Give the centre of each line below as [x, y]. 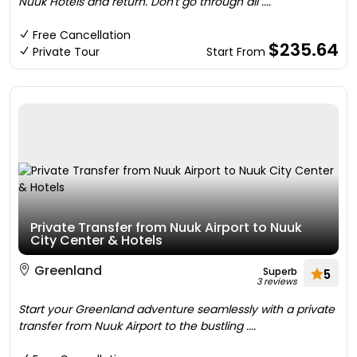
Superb [280, 271]
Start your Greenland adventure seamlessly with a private [177, 309]
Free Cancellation [82, 35]
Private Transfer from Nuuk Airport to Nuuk [166, 228]
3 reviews [277, 281]
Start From [237, 52]
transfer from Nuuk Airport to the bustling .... [137, 326]
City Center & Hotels [96, 240]
